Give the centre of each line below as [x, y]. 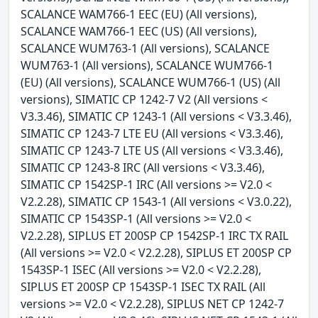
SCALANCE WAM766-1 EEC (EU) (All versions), [139, 14]
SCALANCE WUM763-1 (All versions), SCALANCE [145, 48]
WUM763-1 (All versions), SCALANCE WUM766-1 [147, 65]
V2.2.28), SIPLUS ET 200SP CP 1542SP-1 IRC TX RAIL [154, 235]
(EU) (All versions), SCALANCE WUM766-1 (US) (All [150, 82]
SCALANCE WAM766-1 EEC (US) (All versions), [139, 31]
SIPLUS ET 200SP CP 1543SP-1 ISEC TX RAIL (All [143, 286]
